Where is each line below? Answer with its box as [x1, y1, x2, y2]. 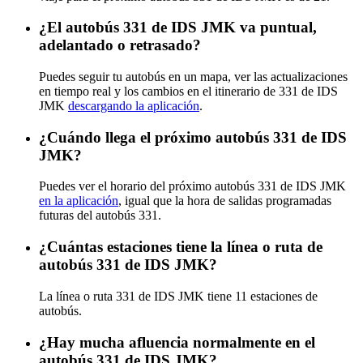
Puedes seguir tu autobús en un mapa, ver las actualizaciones [39, 69, 348, 83]
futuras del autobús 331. [39, 208, 161, 223]
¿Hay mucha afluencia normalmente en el [39, 333, 315, 351]
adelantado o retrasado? [39, 36, 201, 54]
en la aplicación [39, 194, 118, 208]
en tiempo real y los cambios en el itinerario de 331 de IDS [39, 83, 338, 98]
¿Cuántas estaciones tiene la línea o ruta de [39, 238, 322, 256]
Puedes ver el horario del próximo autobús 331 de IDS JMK [39, 179, 346, 194]
